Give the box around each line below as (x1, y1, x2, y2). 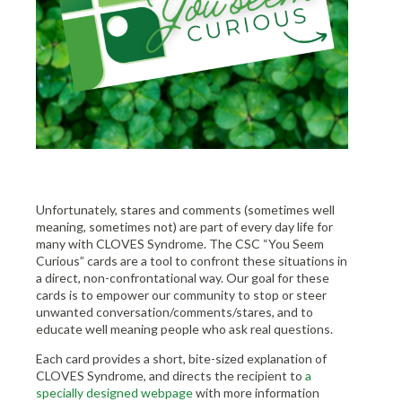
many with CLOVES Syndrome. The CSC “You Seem (36, 236, 324, 251)
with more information (193, 385, 319, 400)
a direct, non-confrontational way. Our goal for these (36, 270, 329, 285)
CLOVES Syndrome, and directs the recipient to (36, 368, 305, 383)
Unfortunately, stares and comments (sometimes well (36, 202, 335, 217)
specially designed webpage (36, 385, 193, 400)
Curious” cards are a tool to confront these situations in (36, 253, 347, 268)
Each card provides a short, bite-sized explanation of (36, 351, 327, 366)
